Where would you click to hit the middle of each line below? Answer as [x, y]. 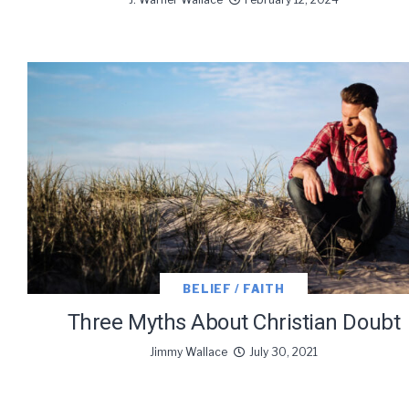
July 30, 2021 [283, 351]
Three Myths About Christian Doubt [234, 322]
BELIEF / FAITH [234, 288]
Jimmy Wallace [189, 351]
